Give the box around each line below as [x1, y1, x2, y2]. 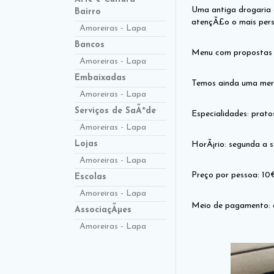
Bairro [75, 7, 101, 17]
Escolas [75, 172, 106, 182]
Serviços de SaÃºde [75, 106, 156, 116]
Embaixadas [75, 73, 126, 83]
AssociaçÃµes [75, 206, 131, 215]
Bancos [75, 40, 105, 50]
